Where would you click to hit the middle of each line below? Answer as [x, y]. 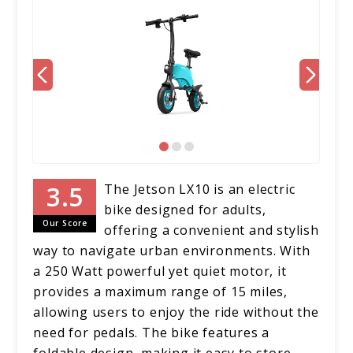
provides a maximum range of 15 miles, [161, 292]
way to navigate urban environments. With [172, 251]
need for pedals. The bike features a [152, 333]
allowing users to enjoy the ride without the [176, 312]
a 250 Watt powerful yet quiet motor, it [160, 271]
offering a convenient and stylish [212, 230]
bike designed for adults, [185, 210]
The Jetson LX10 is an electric [200, 190]
